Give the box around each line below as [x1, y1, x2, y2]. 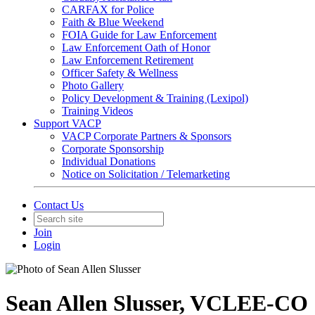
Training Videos [62, 105, 133, 117]
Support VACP [34, 117, 101, 129]
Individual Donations [62, 155, 155, 167]
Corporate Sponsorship [62, 143, 164, 155]
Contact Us [34, 199, 84, 211]
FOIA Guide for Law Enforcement [62, 29, 217, 41]
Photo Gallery [62, 79, 124, 91]
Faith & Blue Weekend [62, 16, 164, 28]
